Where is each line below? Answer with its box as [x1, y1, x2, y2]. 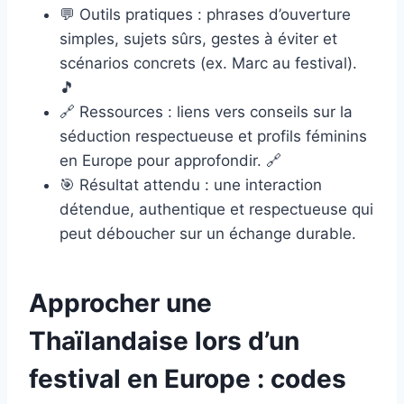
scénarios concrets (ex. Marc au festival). [60, 54, 357, 73]
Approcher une [29, 288, 212, 319]
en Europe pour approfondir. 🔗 [60, 151, 281, 170]
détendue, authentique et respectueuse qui [60, 200, 373, 219]
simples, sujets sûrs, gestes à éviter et [60, 30, 337, 49]
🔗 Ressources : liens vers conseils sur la [60, 103, 353, 122]
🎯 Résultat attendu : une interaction [60, 176, 322, 195]
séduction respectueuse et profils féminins [60, 127, 367, 146]
